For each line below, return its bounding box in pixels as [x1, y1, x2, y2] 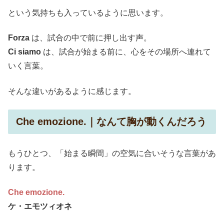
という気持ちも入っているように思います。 [8, 8, 168, 17]
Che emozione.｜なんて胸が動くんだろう [16, 115, 206, 127]
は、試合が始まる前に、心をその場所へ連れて [41, 47, 211, 56]
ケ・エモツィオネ [8, 202, 72, 211]
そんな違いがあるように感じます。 [8, 86, 136, 95]
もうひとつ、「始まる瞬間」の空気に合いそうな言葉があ [8, 149, 216, 158]
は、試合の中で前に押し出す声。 [29, 33, 151, 42]
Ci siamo [8, 47, 41, 56]
